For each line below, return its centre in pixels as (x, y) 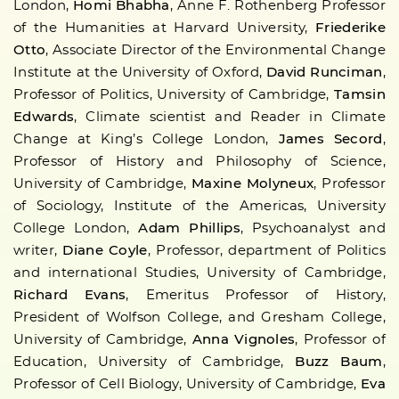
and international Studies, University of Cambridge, (199, 273)
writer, (38, 250)
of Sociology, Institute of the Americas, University (199, 206)
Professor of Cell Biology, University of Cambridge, (185, 384)
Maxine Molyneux (250, 183)
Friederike (350, 28)
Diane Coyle (105, 250)
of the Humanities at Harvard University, (164, 28)
